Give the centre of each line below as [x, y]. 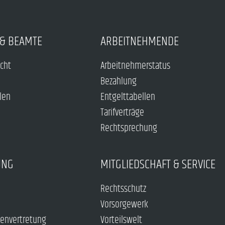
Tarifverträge [122, 113]
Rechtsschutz [123, 189]
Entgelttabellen [128, 97]
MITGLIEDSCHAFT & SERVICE [158, 165]
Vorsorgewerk [124, 205]
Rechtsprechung [129, 129]
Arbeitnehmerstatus [135, 66]
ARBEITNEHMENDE [139, 42]
